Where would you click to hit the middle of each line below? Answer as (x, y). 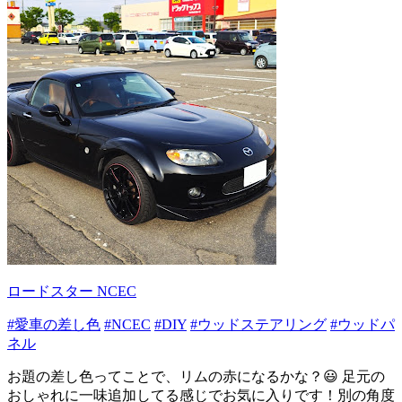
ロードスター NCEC (72, 291)
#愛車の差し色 (54, 324)
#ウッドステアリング (258, 324)
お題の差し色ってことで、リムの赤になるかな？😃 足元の (196, 376)
